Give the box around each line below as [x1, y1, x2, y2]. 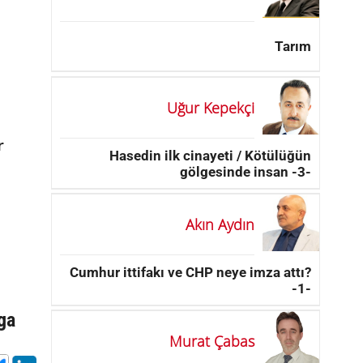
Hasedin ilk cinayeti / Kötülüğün [109, 147, 311, 164]
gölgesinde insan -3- [180, 163, 311, 180]
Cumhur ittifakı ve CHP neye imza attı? [70, 263, 311, 280]
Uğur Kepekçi [167, 97, 254, 117]
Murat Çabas [169, 331, 254, 351]
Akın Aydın [186, 214, 254, 234]
